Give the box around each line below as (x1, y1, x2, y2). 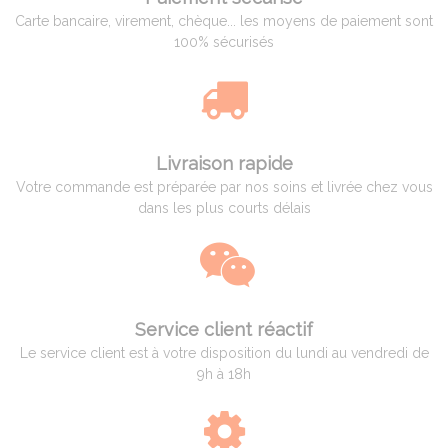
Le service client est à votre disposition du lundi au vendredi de (19, 344, 429, 361)
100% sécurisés (174, 33, 274, 50)
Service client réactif (135, 318, 313, 340)
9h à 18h (197, 365, 251, 382)
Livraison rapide (155, 152, 293, 174)
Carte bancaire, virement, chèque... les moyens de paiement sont (15, 12, 433, 29)
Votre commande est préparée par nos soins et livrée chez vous (15, 178, 433, 195)
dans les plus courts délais (137, 199, 311, 216)
